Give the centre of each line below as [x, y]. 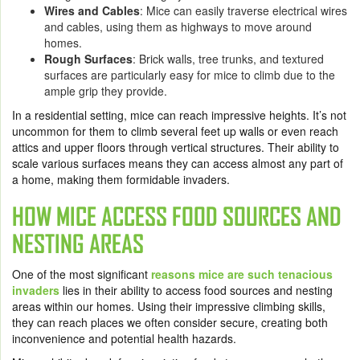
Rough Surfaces [88, 59]
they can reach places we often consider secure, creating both [170, 323]
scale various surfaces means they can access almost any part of [178, 164]
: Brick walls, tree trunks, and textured [228, 59]
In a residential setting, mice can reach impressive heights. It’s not [179, 115]
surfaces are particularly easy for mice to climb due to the [190, 75]
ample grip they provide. [106, 91]
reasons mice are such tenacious [242, 274]
